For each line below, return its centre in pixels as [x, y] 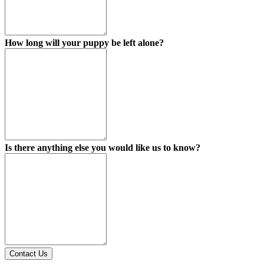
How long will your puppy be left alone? [84, 42]
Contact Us [29, 253]
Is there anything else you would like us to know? [103, 147]
